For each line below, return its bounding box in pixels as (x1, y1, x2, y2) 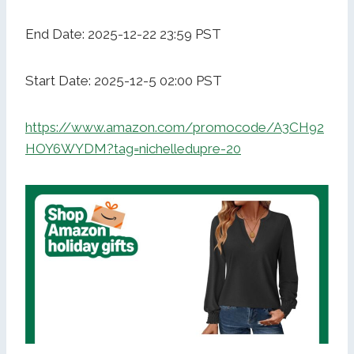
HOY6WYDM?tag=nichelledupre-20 (25, 141, 241, 157)
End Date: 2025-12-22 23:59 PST (25, 26, 221, 43)
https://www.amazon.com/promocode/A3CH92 (25, 119, 324, 136)
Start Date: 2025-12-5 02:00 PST (25, 73, 222, 89)
